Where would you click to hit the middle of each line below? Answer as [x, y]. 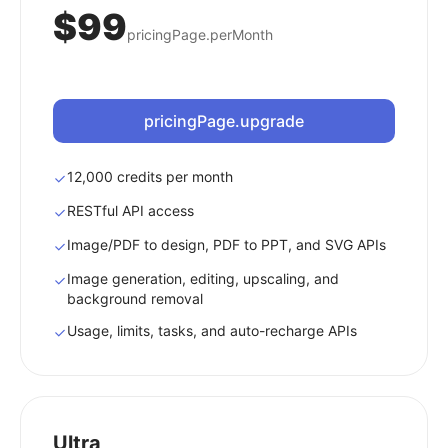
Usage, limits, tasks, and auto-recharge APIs [212, 330]
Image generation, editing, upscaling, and [203, 278]
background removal [135, 298]
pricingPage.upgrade [224, 121]
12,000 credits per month [150, 176]
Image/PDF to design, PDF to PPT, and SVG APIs [226, 244]
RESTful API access [130, 210]
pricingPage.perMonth [200, 34]
